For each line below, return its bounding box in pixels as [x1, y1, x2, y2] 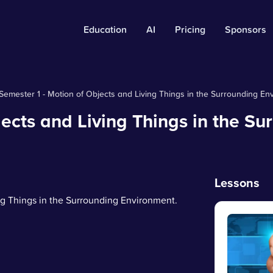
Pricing [175, 23, 205, 36]
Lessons [214, 174, 260, 191]
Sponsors [225, 23, 266, 36]
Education [83, 23, 127, 36]
